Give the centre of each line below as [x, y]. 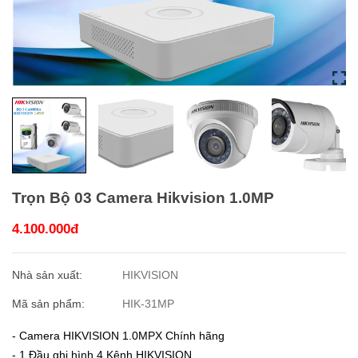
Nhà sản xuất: [49, 275]
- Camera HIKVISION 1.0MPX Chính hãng [118, 336]
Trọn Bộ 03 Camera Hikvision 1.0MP [143, 198]
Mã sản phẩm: [50, 304]
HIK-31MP [149, 304]
